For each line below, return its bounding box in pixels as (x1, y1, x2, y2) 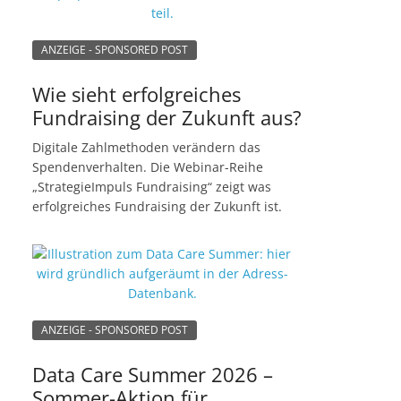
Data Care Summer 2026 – (32, 361, 273, 388)
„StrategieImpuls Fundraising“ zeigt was (32, 177, 271, 195)
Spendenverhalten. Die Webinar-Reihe (32, 158, 263, 175)
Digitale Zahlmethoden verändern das (32, 138, 260, 156)
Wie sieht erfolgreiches (32, 81, 241, 108)
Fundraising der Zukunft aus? (32, 104, 302, 132)
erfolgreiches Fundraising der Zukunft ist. (32, 197, 282, 215)
